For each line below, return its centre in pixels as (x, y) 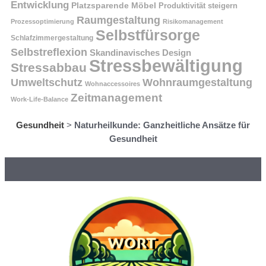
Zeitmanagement (116, 97)
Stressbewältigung (166, 66)
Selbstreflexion (49, 52)
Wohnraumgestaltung (197, 82)
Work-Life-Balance (39, 99)
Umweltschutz (47, 82)
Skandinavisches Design (140, 52)
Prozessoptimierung (42, 21)
